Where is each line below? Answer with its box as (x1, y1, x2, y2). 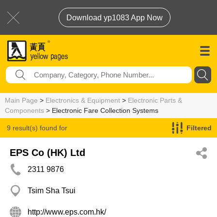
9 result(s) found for (7, 124, 67, 132)
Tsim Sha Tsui (28, 186, 76, 195)
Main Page (5, 96, 38, 104)
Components (5, 107, 44, 114)
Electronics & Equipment (46, 96, 120, 104)
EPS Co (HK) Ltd (10, 147, 85, 158)
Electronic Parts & (128, 96, 182, 104)
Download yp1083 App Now (66, 14, 163, 22)
